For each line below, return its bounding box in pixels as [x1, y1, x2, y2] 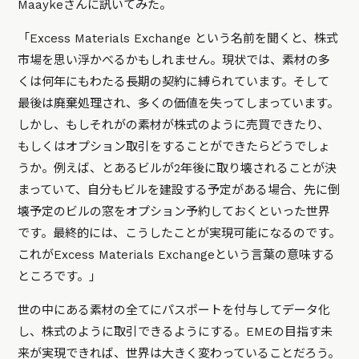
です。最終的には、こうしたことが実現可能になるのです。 [18, 226, 341, 241]
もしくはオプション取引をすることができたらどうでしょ [18, 139, 331, 155]
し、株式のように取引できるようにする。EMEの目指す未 [18, 325, 333, 340]
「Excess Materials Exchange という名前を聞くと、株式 [18, 31, 339, 46]
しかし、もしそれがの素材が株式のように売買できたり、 [18, 118, 330, 133]
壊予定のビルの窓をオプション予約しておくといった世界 [18, 204, 331, 220]
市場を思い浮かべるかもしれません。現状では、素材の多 [18, 53, 331, 68]
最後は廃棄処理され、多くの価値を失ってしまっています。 [18, 96, 340, 111]
